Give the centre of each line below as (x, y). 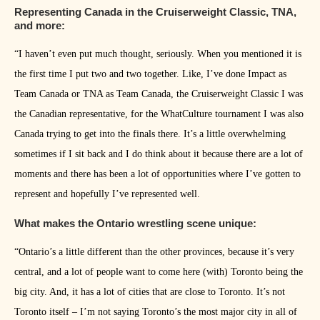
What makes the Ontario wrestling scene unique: (135, 224)
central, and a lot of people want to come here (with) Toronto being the (159, 272)
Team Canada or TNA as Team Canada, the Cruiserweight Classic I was (159, 94)
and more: (40, 26)
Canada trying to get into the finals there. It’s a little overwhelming (150, 134)
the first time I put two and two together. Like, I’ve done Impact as (150, 74)
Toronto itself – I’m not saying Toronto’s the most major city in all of (156, 312)
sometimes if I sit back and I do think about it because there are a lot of (159, 154)
